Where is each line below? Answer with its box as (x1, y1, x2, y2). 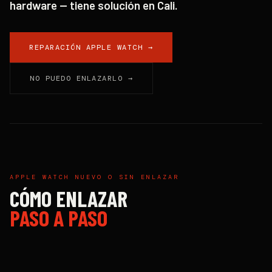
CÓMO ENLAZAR (10, 185, 127, 211)
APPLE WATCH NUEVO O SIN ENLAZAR (10, 173, 179, 181)
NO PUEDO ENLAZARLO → (30, 73, 133, 83)
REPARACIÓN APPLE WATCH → (29, 42, 153, 52)
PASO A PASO (10, 205, 107, 231)
